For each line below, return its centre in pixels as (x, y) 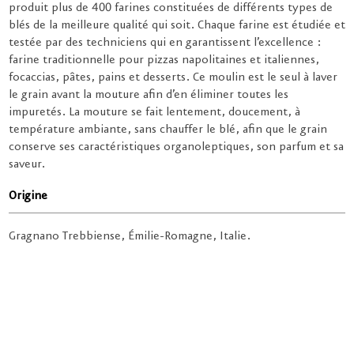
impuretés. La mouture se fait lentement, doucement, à (154, 113)
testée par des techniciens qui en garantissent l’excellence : (165, 43)
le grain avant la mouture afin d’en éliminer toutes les (149, 95)
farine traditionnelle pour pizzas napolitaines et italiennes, (164, 60)
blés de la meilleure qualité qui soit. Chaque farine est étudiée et (177, 26)
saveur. (27, 165)
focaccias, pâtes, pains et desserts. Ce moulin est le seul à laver (173, 78)
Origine (28, 196)
